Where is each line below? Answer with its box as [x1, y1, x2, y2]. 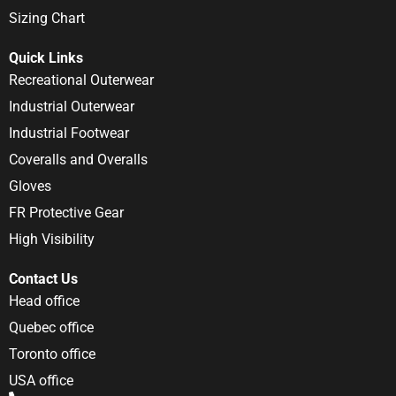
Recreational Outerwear [9, 72, 154, 89]
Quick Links [9, 49, 83, 67]
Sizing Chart [9, 10, 85, 27]
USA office [9, 372, 73, 390]
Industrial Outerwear [9, 98, 134, 116]
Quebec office [9, 319, 94, 337]
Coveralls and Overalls [9, 151, 148, 169]
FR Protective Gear [9, 204, 124, 222]
